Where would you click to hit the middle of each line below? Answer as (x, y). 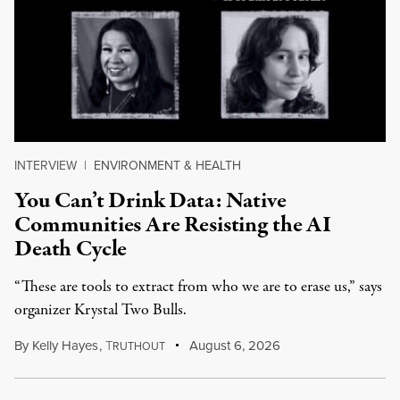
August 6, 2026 (233, 346)
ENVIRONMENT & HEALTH (167, 166)
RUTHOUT (138, 346)
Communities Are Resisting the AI (173, 225)
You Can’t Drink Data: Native (150, 201)
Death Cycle (71, 249)
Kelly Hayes (65, 346)
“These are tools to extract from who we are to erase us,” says (198, 287)
